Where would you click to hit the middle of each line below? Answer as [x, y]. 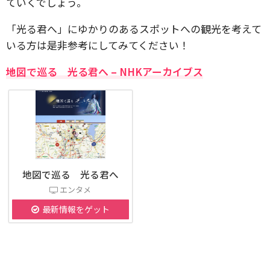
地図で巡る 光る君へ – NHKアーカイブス [105, 71]
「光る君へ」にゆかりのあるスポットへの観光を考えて [134, 29]
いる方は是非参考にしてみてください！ [98, 45]
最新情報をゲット [76, 209]
